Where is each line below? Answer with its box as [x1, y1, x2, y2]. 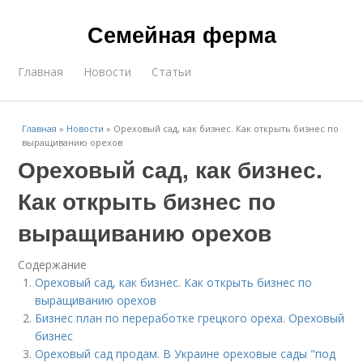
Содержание [18, 257, 88, 272]
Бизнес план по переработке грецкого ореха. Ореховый [35, 310, 345, 326]
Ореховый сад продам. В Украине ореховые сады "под [35, 346, 336, 361]
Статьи [152, 64, 192, 79]
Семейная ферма [87, 19, 276, 49]
